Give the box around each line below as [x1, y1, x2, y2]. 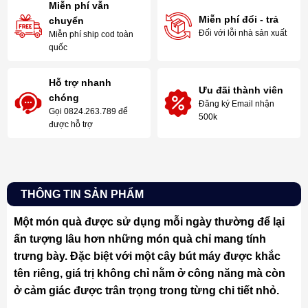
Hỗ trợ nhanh [49, 76, 112, 88]
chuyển [49, 14, 85, 26]
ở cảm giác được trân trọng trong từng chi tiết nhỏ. [13, 284, 279, 296]
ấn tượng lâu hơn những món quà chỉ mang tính [13, 232, 266, 245]
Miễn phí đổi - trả [199, 14, 278, 25]
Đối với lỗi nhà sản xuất [199, 28, 287, 38]
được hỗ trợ [49, 119, 93, 129]
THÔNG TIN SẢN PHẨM [20, 188, 144, 200]
